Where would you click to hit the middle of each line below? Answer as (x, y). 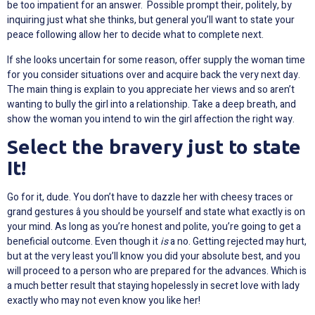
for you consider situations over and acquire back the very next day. (154, 75)
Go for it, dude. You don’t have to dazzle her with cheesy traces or (150, 197)
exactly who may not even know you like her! (104, 300)
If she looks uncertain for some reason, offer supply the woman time (156, 60)
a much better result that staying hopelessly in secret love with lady (153, 285)
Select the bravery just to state (154, 146)
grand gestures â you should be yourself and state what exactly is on (156, 212)
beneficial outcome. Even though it (84, 241)
